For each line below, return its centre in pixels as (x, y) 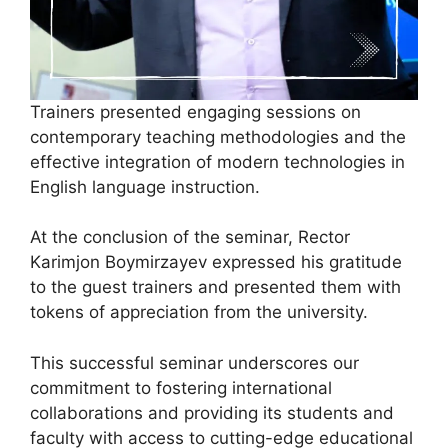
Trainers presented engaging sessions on (195, 111)
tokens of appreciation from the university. (199, 312)
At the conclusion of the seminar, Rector (190, 237)
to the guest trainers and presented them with (215, 287)
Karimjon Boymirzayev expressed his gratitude (216, 262)
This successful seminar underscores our (194, 362)
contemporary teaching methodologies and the (218, 136)
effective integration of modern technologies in (217, 161)
